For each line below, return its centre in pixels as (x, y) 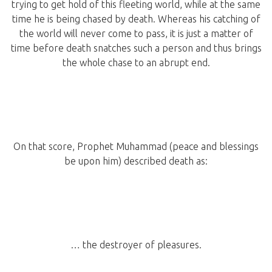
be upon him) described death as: (136, 161)
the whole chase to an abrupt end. (136, 63)
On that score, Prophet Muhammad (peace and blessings (136, 147)
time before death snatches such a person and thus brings (136, 48)
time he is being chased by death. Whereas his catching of (136, 19)
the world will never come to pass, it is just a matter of (136, 34)
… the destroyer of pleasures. (136, 245)
